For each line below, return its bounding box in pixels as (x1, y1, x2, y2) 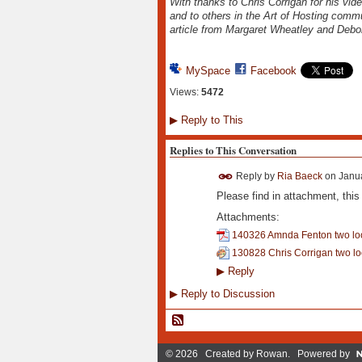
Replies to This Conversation (169, 141, 297, 158)
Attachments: (216, 211, 280, 224)
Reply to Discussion (177, 288, 275, 301)
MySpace (185, 65, 230, 78)
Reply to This (177, 113, 243, 126)
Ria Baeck (276, 170, 322, 182)
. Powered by (287, 348, 350, 360)
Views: (169, 86, 199, 98)
